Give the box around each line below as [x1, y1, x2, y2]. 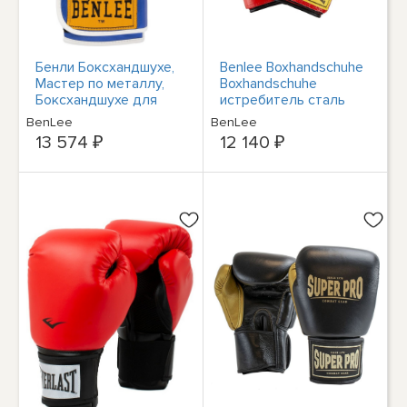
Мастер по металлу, [35, 74, 165, 93]
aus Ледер [220, 106, 290, 125]
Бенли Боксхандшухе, [35, 57, 175, 76]
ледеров [35, 106, 94, 125]
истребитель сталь [220, 90, 346, 109]
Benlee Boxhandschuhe [220, 57, 364, 76]
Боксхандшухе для [35, 90, 158, 109]
